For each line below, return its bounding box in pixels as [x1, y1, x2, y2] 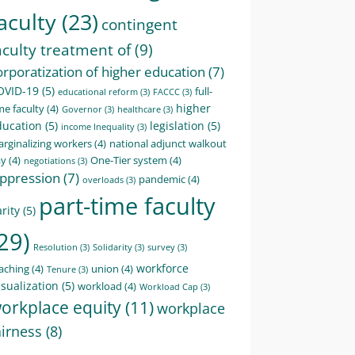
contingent [101, 13, 177, 35]
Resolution [33, 241, 78, 253]
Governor [62, 103, 102, 115]
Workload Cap [139, 281, 198, 292]
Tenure [47, 263, 76, 275]
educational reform [58, 86, 138, 97]
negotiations [24, 155, 75, 166]
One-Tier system [90, 152, 167, 167]
